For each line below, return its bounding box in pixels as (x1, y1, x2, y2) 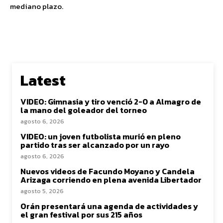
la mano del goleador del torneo (20, 104, 147, 116)
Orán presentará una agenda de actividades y (20, 200, 198, 212)
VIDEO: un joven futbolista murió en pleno (20, 130, 181, 142)
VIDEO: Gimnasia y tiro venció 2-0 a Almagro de (20, 95, 201, 108)
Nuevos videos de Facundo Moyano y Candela (20, 165, 195, 177)
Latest (20, 69, 66, 92)
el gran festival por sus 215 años (20, 208, 142, 221)
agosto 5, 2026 (20, 186, 64, 196)
